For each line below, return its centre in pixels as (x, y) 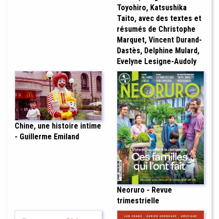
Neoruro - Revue (144, 190)
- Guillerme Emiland (47, 136)
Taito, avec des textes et (159, 19)
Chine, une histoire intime (58, 126)
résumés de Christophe (156, 29)
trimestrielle (138, 201)
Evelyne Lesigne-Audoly (157, 62)
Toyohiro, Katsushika (152, 8)
